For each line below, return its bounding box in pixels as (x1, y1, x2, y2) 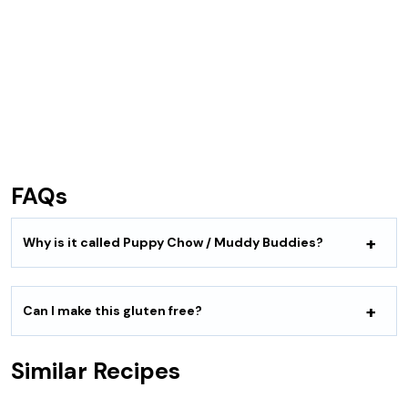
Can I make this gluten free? (23, 302, 202, 319)
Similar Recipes (11, 356, 180, 386)
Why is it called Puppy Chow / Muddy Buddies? (23, 234, 323, 250)
